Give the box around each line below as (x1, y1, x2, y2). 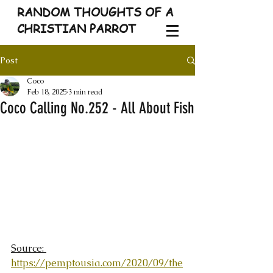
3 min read (68, 87, 102, 97)
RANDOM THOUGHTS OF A (17, 4, 174, 20)
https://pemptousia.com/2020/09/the (11, 256, 183, 269)
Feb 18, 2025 (27, 87, 66, 97)
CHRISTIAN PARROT (17, 21, 136, 37)
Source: (11, 241, 46, 255)
